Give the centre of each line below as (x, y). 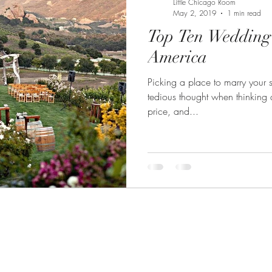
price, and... (173, 111)
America (177, 57)
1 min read (244, 13)
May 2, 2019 (195, 13)
